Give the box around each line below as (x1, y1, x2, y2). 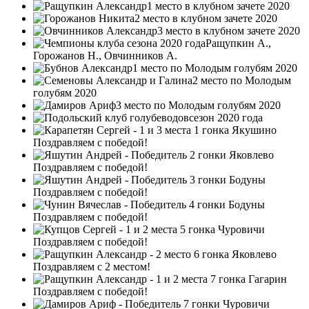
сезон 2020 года (189, 111, 263, 123)
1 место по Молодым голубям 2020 (132, 61, 297, 74)
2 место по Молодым (192, 74, 291, 86)
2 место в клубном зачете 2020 (134, 12, 277, 24)
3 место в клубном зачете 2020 (157, 24, 300, 37)
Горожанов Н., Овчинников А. (33, 49, 177, 61)
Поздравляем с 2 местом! (33, 260, 150, 272)
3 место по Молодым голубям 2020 (116, 99, 281, 111)
